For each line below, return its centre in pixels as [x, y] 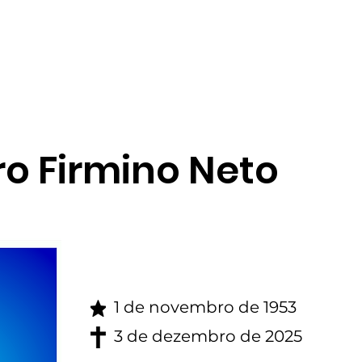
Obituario [114, 35]
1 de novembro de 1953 [205, 307]
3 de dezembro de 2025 [208, 336]
